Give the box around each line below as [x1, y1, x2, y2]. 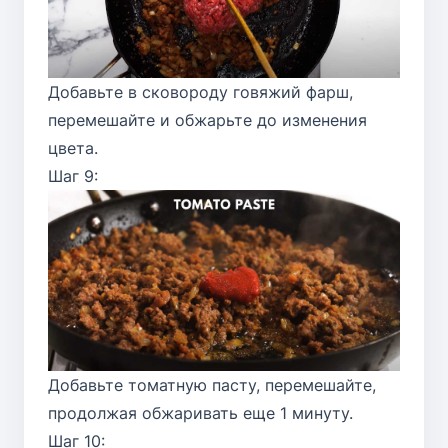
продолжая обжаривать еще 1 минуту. [48, 402, 353, 423]
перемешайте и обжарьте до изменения [48, 110, 367, 131]
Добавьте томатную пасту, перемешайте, [48, 374, 376, 395]
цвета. [48, 138, 98, 159]
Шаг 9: [48, 166, 98, 187]
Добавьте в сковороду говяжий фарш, [48, 82, 353, 103]
